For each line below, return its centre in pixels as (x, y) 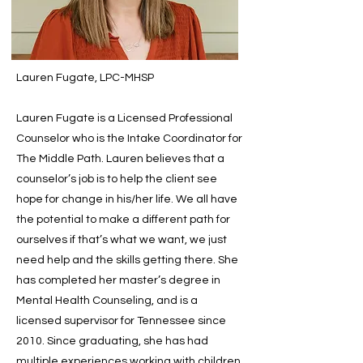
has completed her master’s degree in (118, 280)
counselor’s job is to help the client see (117, 179)
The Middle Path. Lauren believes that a (120, 159)
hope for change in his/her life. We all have (127, 199)
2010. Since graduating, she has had (112, 341)
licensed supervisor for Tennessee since (121, 321)
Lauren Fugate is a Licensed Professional (124, 118)
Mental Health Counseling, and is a (107, 301)
